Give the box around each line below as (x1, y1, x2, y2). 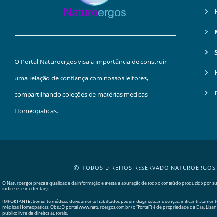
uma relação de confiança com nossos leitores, (15, 74, 148, 83)
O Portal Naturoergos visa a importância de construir (15, 57, 167, 66)
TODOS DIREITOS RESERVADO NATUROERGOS (82, 163, 216, 171)
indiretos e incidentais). (2, 185, 49, 192)
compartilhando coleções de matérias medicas (15, 90, 148, 99)
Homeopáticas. (15, 107, 58, 116)
